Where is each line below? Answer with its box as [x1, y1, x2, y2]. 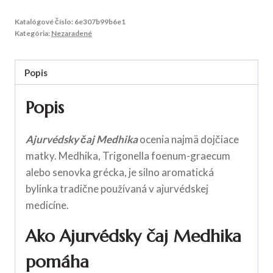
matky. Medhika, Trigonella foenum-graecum [26, 149, 230, 163]
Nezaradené [51, 28, 92, 38]
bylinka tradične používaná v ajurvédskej [26, 182, 208, 196]
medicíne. [26, 199, 69, 212]
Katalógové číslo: [15, 16, 74, 26]
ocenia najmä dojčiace [138, 133, 239, 146]
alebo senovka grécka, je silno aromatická [26, 166, 214, 179]
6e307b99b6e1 [74, 16, 126, 26]
